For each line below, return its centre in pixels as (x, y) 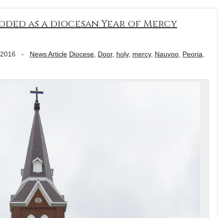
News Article (48, 54)
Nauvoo (167, 54)
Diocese (82, 54)
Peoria (192, 54)
